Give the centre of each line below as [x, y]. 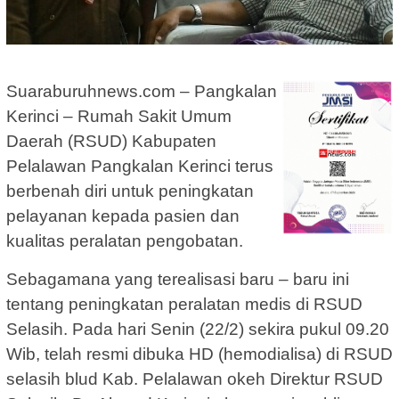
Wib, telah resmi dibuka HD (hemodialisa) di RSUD [199, 354]
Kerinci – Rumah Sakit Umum [119, 116]
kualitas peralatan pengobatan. [125, 240]
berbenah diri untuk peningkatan [130, 191]
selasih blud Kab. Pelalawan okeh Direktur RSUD [195, 379]
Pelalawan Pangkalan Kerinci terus [140, 166]
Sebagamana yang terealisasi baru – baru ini [178, 279]
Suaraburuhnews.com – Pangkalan [142, 91]
